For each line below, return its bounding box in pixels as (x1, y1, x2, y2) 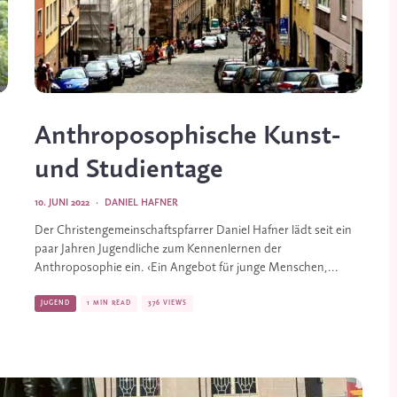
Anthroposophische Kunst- (35, 122, 340, 151)
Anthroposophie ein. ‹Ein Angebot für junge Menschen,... (35, 261, 339, 275)
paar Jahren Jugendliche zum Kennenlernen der (35, 243, 282, 256)
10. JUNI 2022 (35, 198, 90, 208)
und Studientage (35, 156, 223, 184)
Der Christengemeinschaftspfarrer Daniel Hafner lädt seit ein (35, 224, 352, 237)
